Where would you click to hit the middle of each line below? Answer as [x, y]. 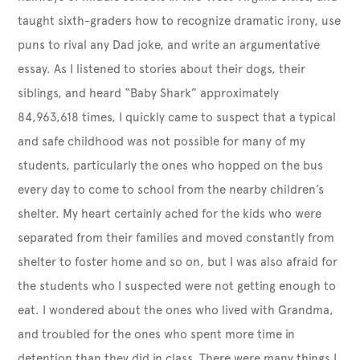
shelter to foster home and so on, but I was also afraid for [178, 262]
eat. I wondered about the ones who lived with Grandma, [176, 310]
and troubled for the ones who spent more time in [157, 334]
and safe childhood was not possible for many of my [162, 141]
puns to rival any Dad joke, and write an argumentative [169, 45]
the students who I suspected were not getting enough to [177, 286]
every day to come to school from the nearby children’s [171, 189]
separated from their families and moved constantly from [176, 237]
